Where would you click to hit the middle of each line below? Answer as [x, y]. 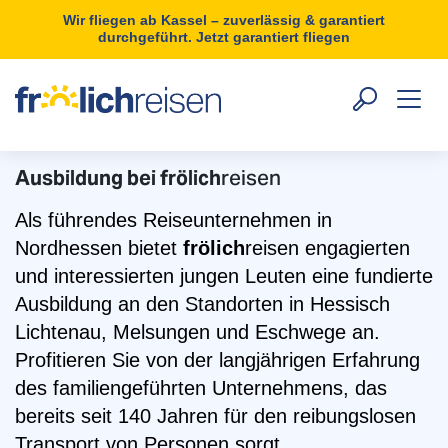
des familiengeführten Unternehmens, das [201, 388]
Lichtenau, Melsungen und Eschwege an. [197, 332]
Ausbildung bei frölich [118, 178]
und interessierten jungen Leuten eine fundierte [224, 276]
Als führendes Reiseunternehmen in [173, 220]
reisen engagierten [327, 248]
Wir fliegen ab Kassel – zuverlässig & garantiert [224, 20]
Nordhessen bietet [99, 248]
